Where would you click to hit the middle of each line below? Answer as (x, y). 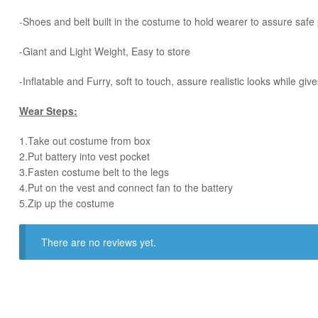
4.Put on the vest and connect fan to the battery (126, 187)
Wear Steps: (48, 110)
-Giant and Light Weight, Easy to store (105, 51)
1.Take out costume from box (85, 140)
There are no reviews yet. (99, 242)
